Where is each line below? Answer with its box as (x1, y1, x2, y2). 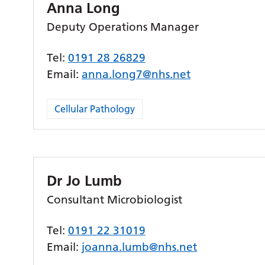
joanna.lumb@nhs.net (82, 240, 198, 254)
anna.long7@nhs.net (82, 67, 191, 81)
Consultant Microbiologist (47, 193, 183, 206)
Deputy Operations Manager (47, 20, 199, 34)
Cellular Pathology (54, 103, 135, 115)
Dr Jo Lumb (47, 172, 122, 189)
